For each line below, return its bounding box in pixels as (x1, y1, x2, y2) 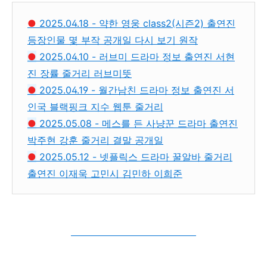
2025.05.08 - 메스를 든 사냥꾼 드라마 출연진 (36, 117, 238, 129)
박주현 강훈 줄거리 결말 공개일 (27, 133, 163, 146)
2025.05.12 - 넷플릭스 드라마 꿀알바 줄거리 (36, 150, 232, 163)
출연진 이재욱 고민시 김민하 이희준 (27, 167, 182, 179)
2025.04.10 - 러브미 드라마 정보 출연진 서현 (36, 50, 235, 63)
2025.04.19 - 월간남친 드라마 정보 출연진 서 (36, 83, 234, 96)
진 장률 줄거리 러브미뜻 (27, 67, 132, 79)
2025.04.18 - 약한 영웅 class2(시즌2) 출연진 (36, 17, 235, 29)
